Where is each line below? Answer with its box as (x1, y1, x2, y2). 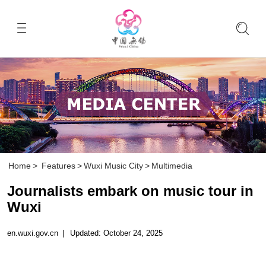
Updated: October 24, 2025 (70, 228, 163, 237)
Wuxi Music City (84, 161, 144, 171)
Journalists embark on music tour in (7, 182, 254, 199)
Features (42, 161, 76, 171)
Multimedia (151, 161, 193, 171)
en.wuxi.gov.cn (7, 228, 58, 237)
